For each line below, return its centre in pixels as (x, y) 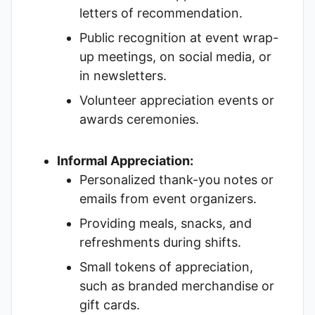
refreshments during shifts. (160, 242)
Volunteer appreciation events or (177, 100)
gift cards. (110, 305)
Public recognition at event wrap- (179, 38)
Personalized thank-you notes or (176, 180)
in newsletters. (123, 76)
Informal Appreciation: (125, 161)
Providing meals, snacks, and (166, 223)
